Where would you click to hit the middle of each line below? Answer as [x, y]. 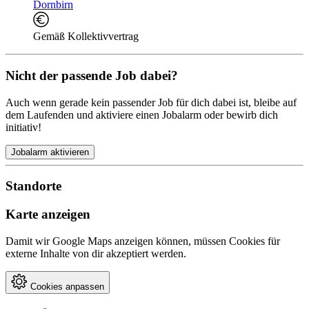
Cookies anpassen [66, 286]
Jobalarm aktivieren [50, 152]
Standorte [33, 186]
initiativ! [23, 127]
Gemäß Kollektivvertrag [86, 37]
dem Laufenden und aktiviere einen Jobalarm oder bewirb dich [142, 114]
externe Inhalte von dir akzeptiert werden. [96, 253]
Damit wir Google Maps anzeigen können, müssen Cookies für [143, 241]
